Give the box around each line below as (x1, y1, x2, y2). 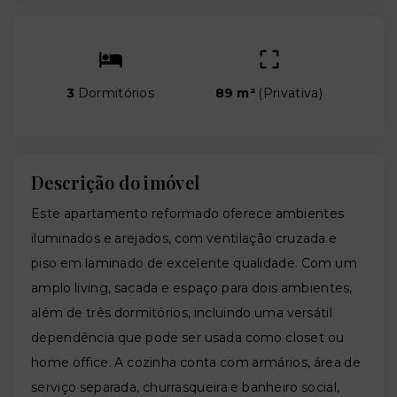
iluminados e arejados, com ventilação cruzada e (31, 230, 338, 247)
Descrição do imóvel (31, 170, 200, 195)
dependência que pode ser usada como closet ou (31, 330, 345, 346)
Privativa (262, 85, 319, 102)
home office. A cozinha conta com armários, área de (31, 354, 361, 371)
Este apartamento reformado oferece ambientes (31, 206, 345, 222)
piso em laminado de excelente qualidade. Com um (31, 255, 357, 272)
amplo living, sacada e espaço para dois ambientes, (31, 280, 353, 297)
